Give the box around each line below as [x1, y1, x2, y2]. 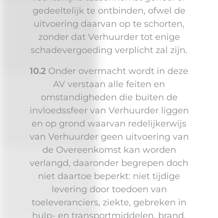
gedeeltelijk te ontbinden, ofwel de [33, 5, 185, 17]
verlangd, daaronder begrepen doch [30, 158, 188, 169]
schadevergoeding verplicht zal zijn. [31, 45, 187, 56]
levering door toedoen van [51, 184, 167, 195]
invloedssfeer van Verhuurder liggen [29, 105, 189, 116]
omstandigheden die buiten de [40, 92, 178, 103]
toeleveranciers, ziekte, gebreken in [32, 197, 186, 208]
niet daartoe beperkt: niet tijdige [38, 171, 180, 182]
